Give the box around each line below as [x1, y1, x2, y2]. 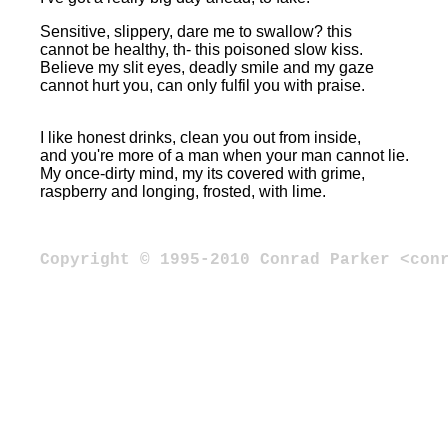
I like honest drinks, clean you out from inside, [40, 129, 361, 146]
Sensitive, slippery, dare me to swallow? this [40, 23, 352, 40]
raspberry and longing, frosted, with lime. [40, 183, 326, 200]
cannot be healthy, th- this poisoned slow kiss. [40, 41, 363, 58]
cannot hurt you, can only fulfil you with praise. [40, 77, 365, 94]
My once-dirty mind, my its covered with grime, [40, 165, 365, 182]
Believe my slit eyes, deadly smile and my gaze [40, 59, 374, 76]
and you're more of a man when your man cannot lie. [40, 147, 409, 164]
